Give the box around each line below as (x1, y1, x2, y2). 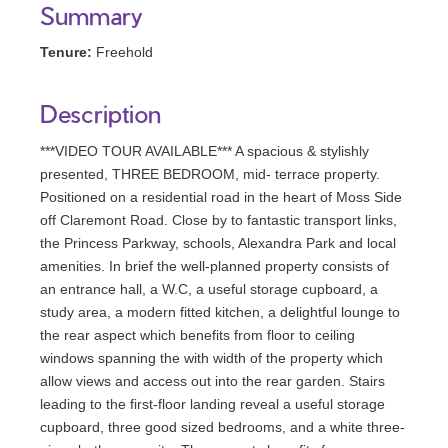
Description (40, 99, 161, 128)
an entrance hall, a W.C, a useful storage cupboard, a (40, 281, 378, 298)
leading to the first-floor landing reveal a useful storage (40, 396, 385, 413)
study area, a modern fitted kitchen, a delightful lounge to (40, 304, 400, 321)
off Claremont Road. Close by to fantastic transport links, (40, 212, 397, 229)
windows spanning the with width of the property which (40, 350, 383, 367)
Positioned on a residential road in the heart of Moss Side (40, 189, 402, 206)
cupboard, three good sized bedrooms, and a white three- (40, 419, 405, 436)
